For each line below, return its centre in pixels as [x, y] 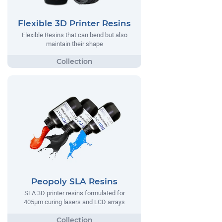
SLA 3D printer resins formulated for [74, 193]
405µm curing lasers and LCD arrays [74, 202]
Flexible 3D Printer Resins [74, 23]
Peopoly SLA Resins [74, 182]
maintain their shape [74, 44]
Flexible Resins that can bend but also [74, 35]
